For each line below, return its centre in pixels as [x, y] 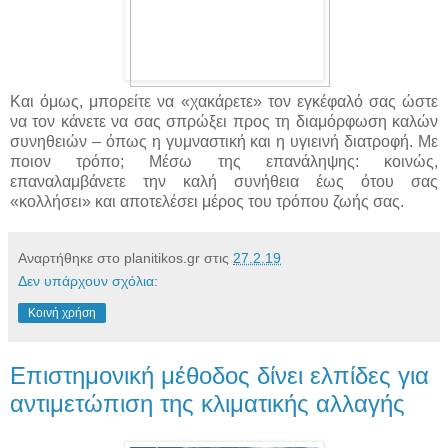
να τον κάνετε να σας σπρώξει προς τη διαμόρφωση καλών [224, 121]
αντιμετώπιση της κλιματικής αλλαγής [207, 403]
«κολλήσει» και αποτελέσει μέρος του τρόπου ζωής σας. [207, 201]
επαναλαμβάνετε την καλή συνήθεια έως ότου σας [224, 181]
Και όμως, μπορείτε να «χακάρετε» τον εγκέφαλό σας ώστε [224, 101]
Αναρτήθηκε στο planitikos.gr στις [125, 257]
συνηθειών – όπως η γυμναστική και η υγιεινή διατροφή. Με [224, 141]
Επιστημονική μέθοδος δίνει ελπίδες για [219, 375]
